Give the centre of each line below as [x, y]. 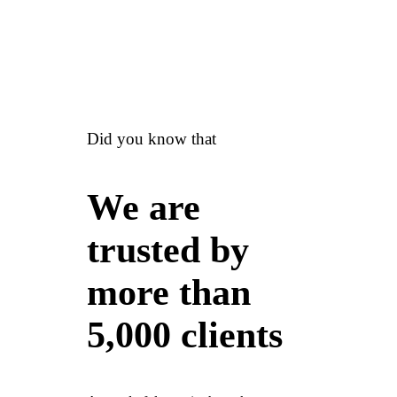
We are [144, 207]
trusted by [168, 249]
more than [169, 292]
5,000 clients [185, 335]
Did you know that [152, 138]
